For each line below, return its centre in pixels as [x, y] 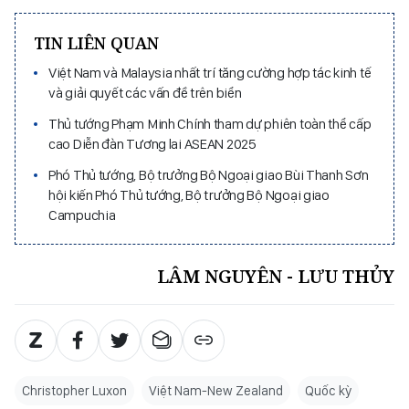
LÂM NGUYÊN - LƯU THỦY [276, 276]
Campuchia [82, 215]
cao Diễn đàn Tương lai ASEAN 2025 [152, 143]
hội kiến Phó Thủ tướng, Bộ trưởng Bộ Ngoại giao [189, 194]
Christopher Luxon [74, 390]
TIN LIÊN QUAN [96, 42]
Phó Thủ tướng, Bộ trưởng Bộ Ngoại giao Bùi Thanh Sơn [209, 174]
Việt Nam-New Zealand [216, 390]
